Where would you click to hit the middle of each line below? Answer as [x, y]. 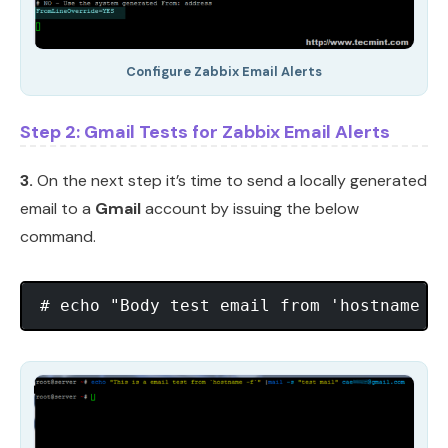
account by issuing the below [250, 209]
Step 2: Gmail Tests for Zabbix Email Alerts [205, 132]
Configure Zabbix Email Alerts [224, 72]
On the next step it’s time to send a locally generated [230, 181]
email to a [57, 209]
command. [58, 237]
